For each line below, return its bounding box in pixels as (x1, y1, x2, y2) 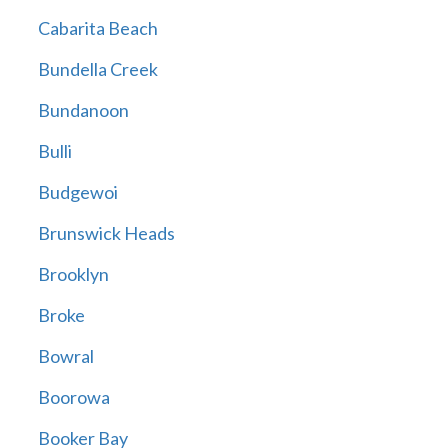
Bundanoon (37, 99, 129, 122)
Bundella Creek (37, 58, 158, 81)
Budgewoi (37, 181, 118, 204)
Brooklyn (37, 263, 109, 286)
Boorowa (37, 386, 110, 409)
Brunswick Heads (37, 222, 175, 245)
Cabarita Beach (37, 17, 158, 40)
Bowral (37, 345, 94, 368)
